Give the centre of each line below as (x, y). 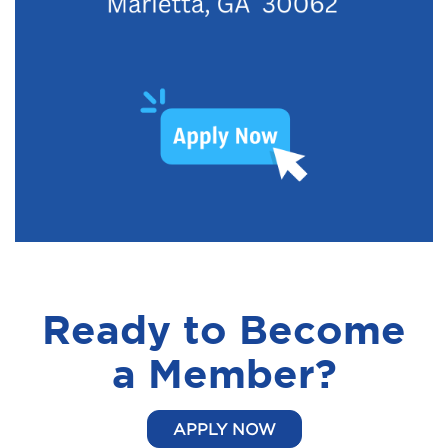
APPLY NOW (224, 428)
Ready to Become (224, 328)
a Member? (224, 372)
